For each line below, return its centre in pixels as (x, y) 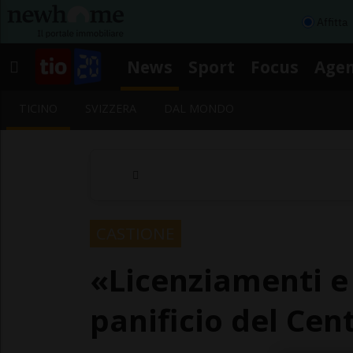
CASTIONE (136, 233)
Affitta (332, 22)
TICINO (38, 108)
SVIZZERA (111, 108)
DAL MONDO (199, 108)
